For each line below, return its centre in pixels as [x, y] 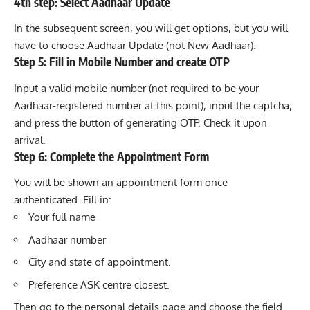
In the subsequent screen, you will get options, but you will [151, 28]
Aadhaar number [67, 239]
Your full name [62, 217]
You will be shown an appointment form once [121, 183]
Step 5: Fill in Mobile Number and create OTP [122, 62]
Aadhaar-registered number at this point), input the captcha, [153, 105]
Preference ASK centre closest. [99, 284]
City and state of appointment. [100, 262]
